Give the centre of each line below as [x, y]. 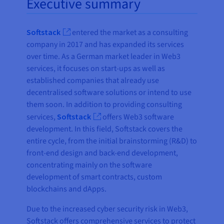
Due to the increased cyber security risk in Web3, [107, 209]
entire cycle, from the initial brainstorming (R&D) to [112, 141]
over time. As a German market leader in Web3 [104, 57]
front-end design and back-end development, [102, 153]
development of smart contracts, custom [94, 177]
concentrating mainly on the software [89, 165]
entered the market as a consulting [129, 33]
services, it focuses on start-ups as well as [96, 69]
